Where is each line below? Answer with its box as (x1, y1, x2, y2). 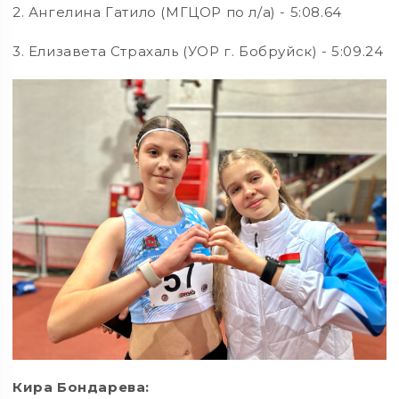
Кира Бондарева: (12, 379, 151, 396)
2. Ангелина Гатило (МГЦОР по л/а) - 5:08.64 (12, 4, 342, 21)
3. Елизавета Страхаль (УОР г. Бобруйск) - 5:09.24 (12, 43, 384, 60)
